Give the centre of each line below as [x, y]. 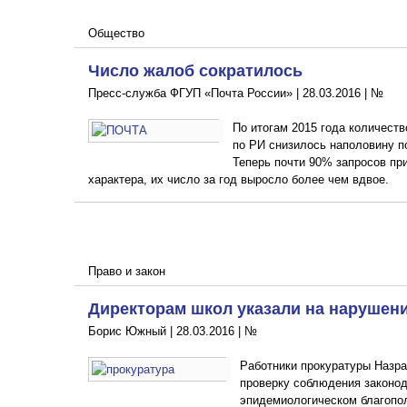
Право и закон [127, 271]
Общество [116, 33]
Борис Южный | [132, 331]
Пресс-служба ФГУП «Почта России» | [195, 93]
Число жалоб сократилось [195, 69]
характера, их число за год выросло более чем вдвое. [238, 179]
